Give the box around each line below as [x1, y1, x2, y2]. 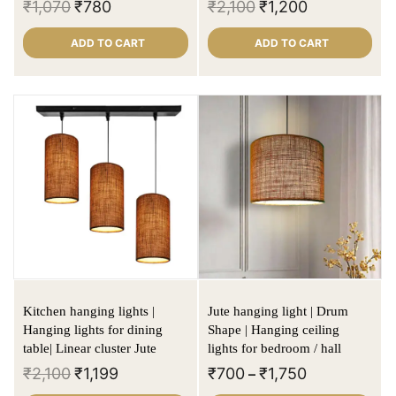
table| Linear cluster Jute [56, 341, 156, 356]
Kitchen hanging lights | [23, 304, 155, 319]
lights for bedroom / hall [207, 341, 341, 356]
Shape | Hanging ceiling [207, 323, 339, 338]
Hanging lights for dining [23, 323, 163, 338]
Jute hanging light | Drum [207, 304, 348, 319]
